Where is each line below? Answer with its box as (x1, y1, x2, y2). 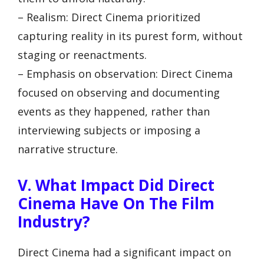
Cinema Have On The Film (18, 193, 214, 214)
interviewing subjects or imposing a (18, 123, 200, 137)
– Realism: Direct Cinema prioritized (18, 9, 200, 24)
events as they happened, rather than (18, 104, 210, 118)
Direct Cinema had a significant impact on (18, 245, 231, 260)
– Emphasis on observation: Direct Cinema (18, 66, 233, 81)
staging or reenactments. (18, 47, 147, 62)
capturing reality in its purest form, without (18, 28, 243, 43)
